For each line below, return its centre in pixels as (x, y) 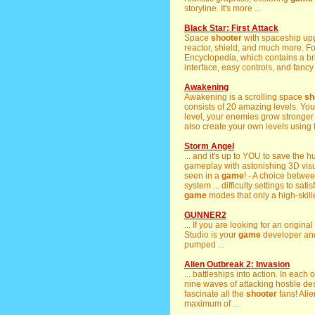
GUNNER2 (205, 215)
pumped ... (204, 245)
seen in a (203, 176)
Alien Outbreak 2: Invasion (237, 264)
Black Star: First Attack (231, 28)
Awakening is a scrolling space (244, 97)
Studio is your (211, 235)
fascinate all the (215, 294)
